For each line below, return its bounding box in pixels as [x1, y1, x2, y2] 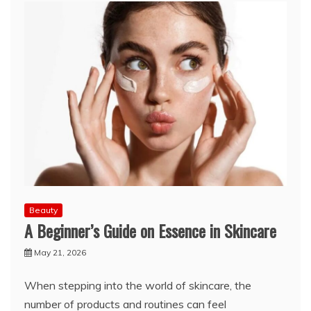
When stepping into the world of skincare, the [24, 278, 251, 293]
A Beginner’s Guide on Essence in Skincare [24, 218, 276, 244]
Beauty [29, 205, 58, 216]
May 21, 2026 [34, 247, 86, 258]
